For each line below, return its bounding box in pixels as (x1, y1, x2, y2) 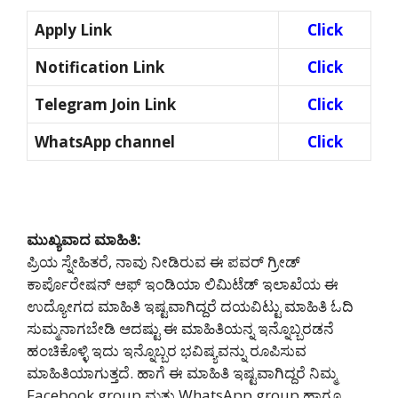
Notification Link (35, 56, 164, 77)
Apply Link (35, 19, 112, 40)
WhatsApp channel (35, 131, 175, 152)
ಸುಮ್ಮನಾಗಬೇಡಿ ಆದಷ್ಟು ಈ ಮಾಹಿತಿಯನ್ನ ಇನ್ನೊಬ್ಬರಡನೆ (27, 317, 334, 338)
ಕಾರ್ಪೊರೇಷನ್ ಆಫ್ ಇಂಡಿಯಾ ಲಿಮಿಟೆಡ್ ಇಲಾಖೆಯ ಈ (27, 273, 338, 294)
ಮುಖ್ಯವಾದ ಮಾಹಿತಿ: (27, 228, 141, 250)
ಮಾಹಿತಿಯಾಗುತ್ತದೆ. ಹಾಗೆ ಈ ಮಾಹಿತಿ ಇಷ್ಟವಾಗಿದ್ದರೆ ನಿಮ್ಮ (27, 362, 337, 383)
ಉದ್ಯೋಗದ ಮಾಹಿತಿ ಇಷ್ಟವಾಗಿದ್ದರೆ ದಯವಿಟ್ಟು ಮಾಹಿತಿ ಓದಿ (27, 295, 354, 316)
